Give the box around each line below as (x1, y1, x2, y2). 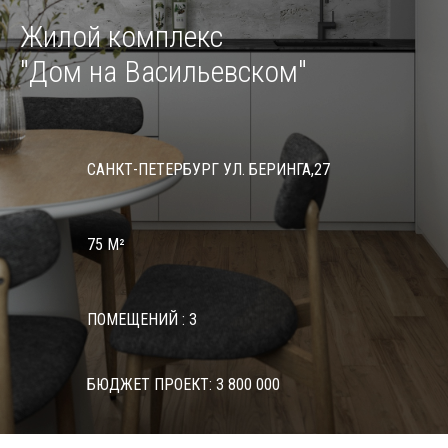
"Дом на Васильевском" (20, 54, 307, 89)
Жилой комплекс (20, 19, 223, 54)
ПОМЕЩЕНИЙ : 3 (87, 309, 198, 329)
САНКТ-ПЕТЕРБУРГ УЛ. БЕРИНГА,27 (87, 159, 331, 179)
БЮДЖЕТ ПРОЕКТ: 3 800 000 (87, 375, 281, 394)
